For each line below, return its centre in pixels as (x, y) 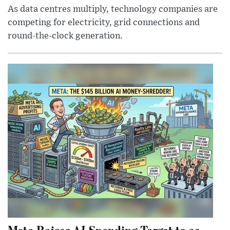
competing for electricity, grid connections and (104, 22)
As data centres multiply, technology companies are (113, 9)
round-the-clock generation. (65, 36)
